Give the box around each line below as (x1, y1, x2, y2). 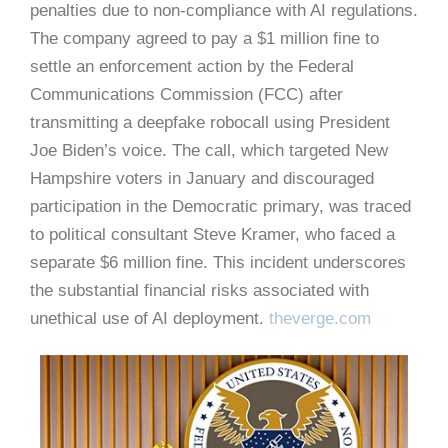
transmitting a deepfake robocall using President (30, 112, 390, 132)
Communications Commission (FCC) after (30, 84, 343, 104)
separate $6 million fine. (30, 252, 208, 272)
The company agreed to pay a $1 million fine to (30, 28, 379, 48)
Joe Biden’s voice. (30, 140, 167, 160)
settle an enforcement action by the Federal (30, 56, 354, 76)
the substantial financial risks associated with (30, 280, 369, 300)
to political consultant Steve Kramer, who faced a (30, 224, 395, 244)
